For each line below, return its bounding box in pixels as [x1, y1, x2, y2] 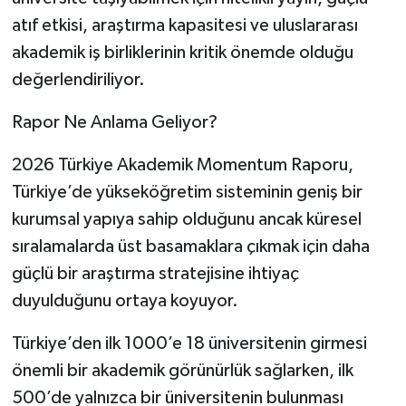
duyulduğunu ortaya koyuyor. [11, 291, 238, 310]
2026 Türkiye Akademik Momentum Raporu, [11, 155, 353, 174]
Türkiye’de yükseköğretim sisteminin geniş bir [11, 182, 362, 201]
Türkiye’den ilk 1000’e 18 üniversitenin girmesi [11, 333, 367, 353]
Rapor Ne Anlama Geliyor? [11, 112, 217, 131]
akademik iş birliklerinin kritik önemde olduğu [11, 43, 353, 62]
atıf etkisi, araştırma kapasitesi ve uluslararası [11, 15, 358, 34]
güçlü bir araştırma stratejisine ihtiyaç [11, 264, 299, 283]
